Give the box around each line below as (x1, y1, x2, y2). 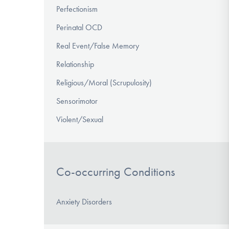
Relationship (56, 59, 94, 70)
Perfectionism (56, 4, 98, 14)
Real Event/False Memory (56, 41, 139, 51)
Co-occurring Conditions (56, 165, 175, 179)
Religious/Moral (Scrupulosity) (56, 78, 152, 88)
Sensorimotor (56, 96, 98, 106)
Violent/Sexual (56, 114, 103, 125)
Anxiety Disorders (56, 196, 112, 207)
